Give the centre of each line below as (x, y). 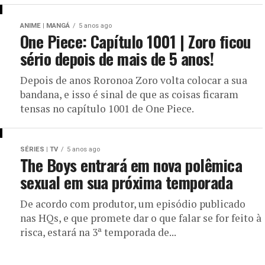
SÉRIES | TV (39, 149)
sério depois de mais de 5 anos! (117, 59)
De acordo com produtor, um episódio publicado (133, 204)
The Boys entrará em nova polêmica (131, 165)
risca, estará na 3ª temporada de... (98, 232)
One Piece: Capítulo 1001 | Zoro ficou (135, 41)
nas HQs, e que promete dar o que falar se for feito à (141, 218)
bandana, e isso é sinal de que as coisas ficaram (129, 94)
